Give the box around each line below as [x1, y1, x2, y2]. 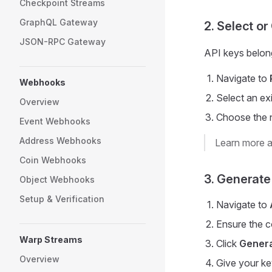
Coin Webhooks [19, 155, 86, 165]
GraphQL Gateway [19, 17, 98, 27]
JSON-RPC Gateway [19, 36, 106, 47]
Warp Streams [19, 234, 83, 245]
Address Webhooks [19, 135, 101, 146]
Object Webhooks [19, 174, 95, 185]
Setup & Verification [19, 194, 104, 204]
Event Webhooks [19, 116, 90, 126]
